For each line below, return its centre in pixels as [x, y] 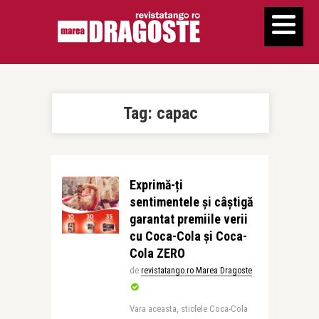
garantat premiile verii [188, 219]
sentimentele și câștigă [191, 202]
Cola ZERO [157, 253]
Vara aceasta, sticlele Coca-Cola [188, 309]
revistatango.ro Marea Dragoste [196, 271]
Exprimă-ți [156, 185]
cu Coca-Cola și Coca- [188, 236]
